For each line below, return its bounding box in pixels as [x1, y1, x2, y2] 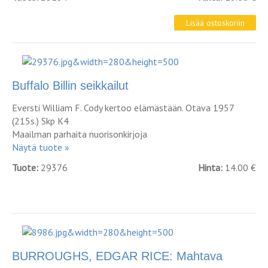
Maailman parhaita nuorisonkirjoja [12, 128, 147, 140]
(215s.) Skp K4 [12, 115, 69, 127]
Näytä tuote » [12, 141, 69, 153]
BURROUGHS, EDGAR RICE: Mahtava [12, 249, 223, 263]
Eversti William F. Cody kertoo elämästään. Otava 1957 [12, 102, 234, 114]
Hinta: [198, 162, 225, 173]
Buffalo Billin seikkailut [12, 79, 129, 92]
